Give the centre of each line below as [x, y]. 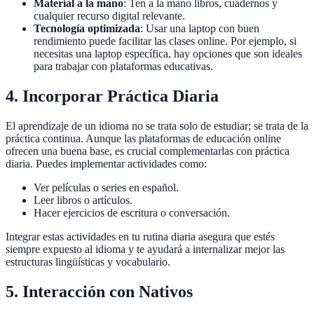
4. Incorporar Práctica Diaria [112, 96]
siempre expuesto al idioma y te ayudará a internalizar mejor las [145, 250]
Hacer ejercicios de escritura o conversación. [132, 213]
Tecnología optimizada [87, 29]
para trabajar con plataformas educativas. [123, 67]
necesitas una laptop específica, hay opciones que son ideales [168, 54]
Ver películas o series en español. [106, 188]
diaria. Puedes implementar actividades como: [106, 164]
